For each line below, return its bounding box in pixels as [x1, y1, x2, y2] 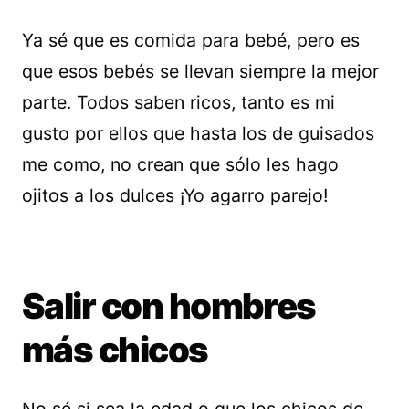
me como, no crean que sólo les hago [22, 153, 339, 176]
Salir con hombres [22, 285, 316, 328]
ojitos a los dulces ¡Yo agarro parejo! [22, 184, 328, 207]
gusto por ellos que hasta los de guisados [22, 122, 374, 145]
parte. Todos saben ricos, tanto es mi [22, 91, 335, 114]
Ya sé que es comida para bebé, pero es [22, 29, 360, 52]
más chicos [22, 329, 208, 372]
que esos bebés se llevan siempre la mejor [22, 60, 379, 83]
